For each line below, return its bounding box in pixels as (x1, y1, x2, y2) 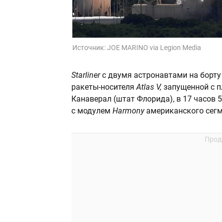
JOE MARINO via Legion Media (107, 44, 201, 52)
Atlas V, (136, 82, 164, 92)
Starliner (71, 70, 102, 80)
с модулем (71, 106, 112, 116)
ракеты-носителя (71, 82, 136, 92)
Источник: (72, 44, 107, 52)
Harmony (112, 106, 146, 116)
